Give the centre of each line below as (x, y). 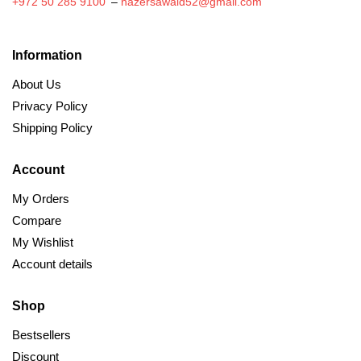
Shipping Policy (52, 128)
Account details (52, 264)
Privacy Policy (50, 106)
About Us (37, 85)
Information (47, 56)
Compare (37, 221)
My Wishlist (43, 243)
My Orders (41, 199)
